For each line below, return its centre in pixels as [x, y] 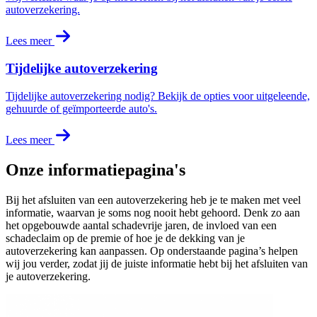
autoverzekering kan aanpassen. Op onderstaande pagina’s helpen [152, 250]
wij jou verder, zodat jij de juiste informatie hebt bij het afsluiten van [157, 263]
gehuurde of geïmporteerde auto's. [81, 108]
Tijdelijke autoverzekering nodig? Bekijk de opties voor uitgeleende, [158, 96]
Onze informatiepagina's [96, 169]
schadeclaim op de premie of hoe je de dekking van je [125, 238]
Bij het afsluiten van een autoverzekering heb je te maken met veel [153, 200]
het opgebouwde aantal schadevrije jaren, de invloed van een [141, 225]
